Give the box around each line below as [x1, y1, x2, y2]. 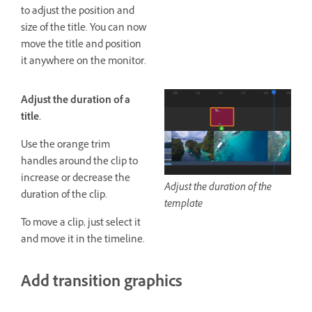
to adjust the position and [21, 4, 134, 21]
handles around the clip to [21, 155, 138, 171]
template [164, 197, 203, 214]
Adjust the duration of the [164, 180, 272, 197]
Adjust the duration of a [21, 93, 130, 110]
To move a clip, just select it [21, 216, 141, 233]
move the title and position [21, 38, 141, 54]
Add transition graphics [21, 272, 182, 297]
